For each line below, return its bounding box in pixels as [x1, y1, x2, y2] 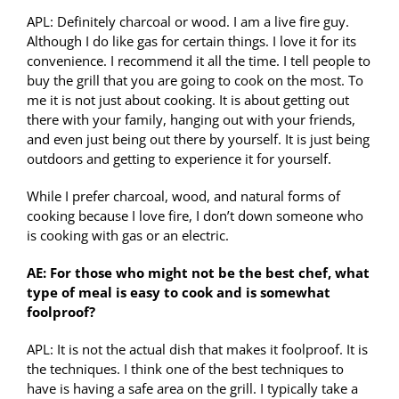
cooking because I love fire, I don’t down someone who [27, 207, 363, 225]
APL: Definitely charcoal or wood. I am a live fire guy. [27, 12, 349, 31]
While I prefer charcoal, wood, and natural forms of [27, 187, 340, 206]
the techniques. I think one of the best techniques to [27, 360, 344, 379]
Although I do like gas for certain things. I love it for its [27, 32, 356, 51]
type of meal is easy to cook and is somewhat [27, 283, 330, 302]
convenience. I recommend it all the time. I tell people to [27, 52, 370, 70]
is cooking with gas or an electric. [27, 226, 229, 245]
